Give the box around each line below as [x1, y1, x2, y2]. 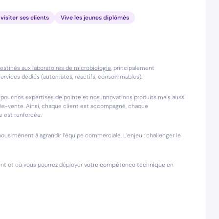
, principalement [111, 64, 154, 72]
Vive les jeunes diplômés [61, 14, 129, 22]
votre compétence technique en [84, 161, 174, 169]
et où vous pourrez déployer [6, 161, 84, 169]
